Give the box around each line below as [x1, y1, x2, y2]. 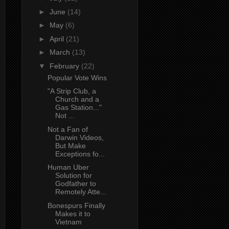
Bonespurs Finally [47, 201, 105, 210]
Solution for [55, 171, 92, 180]
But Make [55, 141, 86, 150]
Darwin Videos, [55, 133, 104, 142]
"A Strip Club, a [47, 87, 96, 96]
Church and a [55, 95, 99, 104]
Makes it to [55, 209, 90, 218]
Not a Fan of [47, 125, 88, 133]
